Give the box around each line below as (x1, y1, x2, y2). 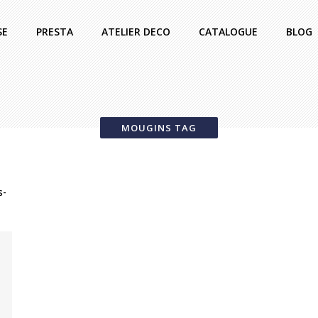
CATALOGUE (199, 25, 258, 38)
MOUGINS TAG (121, 121, 197, 134)
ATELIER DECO (102, 25, 170, 38)
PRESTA (36, 25, 73, 38)
